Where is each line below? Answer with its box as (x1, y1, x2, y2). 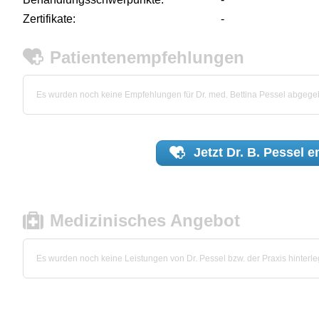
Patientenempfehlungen (50, 47, 245, 67)
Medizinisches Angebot (50, 211, 241, 231)
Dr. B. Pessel (226, 145, 304, 160)
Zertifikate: (23, 12, 75, 25)
